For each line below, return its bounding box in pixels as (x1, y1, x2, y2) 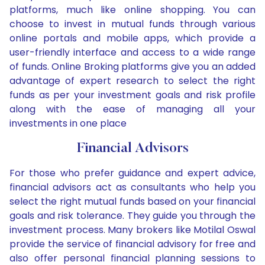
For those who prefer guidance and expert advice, (9, 166, 256, 180)
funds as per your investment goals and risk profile (9, 88, 256, 102)
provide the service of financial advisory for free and (9, 237, 256, 251)
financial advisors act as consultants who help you (9, 180, 256, 195)
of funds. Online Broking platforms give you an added (9, 60, 256, 74)
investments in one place (9, 117, 127, 131)
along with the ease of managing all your (9, 102, 256, 117)
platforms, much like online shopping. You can (9, 3, 256, 17)
